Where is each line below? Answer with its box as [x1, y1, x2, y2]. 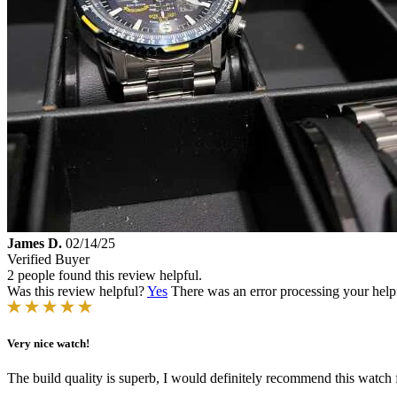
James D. [7, 236, 62, 252]
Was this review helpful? [7, 284, 147, 300]
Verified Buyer [7, 252, 90, 268]
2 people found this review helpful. [7, 268, 202, 284]
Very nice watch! [7, 337, 90, 351]
